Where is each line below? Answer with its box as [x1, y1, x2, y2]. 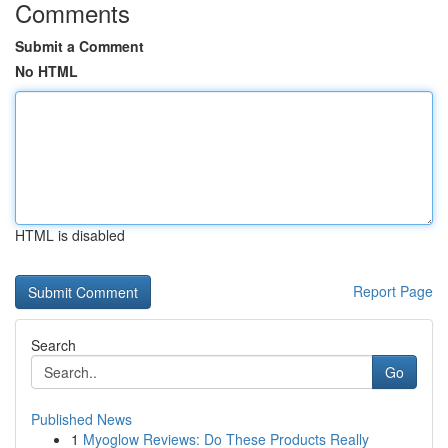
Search [31, 335, 76, 355]
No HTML [15, 61, 78, 81]
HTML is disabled [15, 225, 125, 245]
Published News [31, 409, 132, 429]
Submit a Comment [15, 36, 144, 56]
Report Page [353, 281, 433, 301]
